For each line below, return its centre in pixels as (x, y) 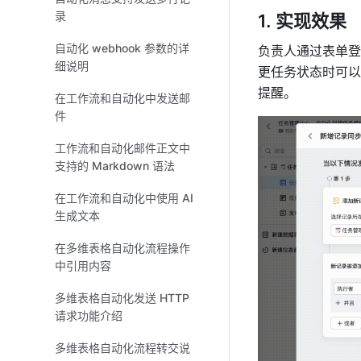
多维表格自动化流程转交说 (122, 348)
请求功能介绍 (89, 315)
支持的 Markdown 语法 (115, 166)
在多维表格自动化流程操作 (122, 248)
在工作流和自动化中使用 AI (124, 198)
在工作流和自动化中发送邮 (122, 98)
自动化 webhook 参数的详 (122, 48)
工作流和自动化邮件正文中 (122, 148)
